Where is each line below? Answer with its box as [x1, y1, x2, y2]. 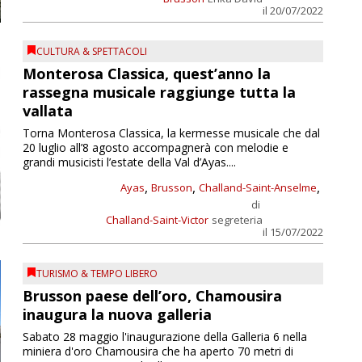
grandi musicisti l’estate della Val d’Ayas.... [22, 154, 236, 170]
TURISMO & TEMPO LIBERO [36, 266, 158, 280]
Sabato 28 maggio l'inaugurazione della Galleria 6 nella [22, 328, 307, 344]
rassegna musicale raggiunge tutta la [22, 82, 296, 103]
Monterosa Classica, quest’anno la [22, 64, 271, 84]
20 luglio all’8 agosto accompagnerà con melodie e [22, 140, 288, 156]
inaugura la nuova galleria [22, 304, 212, 324]
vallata [22, 101, 73, 121]
